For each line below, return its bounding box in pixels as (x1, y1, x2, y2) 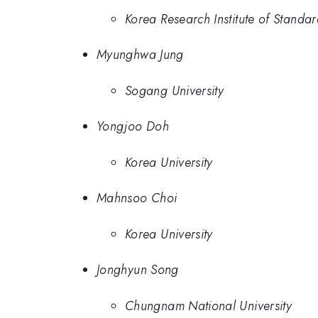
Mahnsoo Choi (97, 189, 177, 208)
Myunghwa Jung (97, 45, 184, 65)
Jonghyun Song (97, 261, 179, 280)
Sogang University (125, 81, 224, 100)
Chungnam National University (125, 296, 292, 315)
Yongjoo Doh (97, 117, 169, 136)
